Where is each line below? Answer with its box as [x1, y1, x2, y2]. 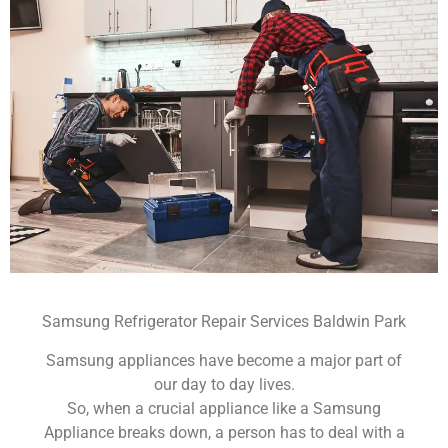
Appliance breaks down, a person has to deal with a [43, 422, 405, 442]
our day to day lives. [153, 374, 295, 394]
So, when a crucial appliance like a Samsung [67, 398, 381, 418]
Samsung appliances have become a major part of [46, 350, 402, 370]
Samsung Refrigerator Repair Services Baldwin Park [42, 312, 406, 332]
